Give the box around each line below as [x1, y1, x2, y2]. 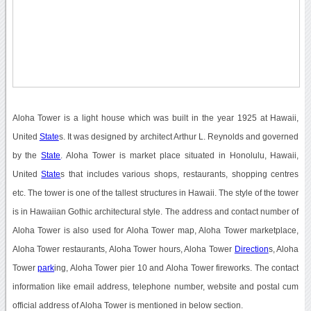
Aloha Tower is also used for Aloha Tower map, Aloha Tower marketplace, [12, 226, 299, 235]
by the [12, 151, 42, 160]
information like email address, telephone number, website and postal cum [12, 282, 299, 291]
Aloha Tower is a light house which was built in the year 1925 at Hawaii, [12, 113, 299, 122]
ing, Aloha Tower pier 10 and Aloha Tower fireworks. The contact [54, 263, 299, 272]
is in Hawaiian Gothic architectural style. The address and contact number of [12, 207, 299, 216]
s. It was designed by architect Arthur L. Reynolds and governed [58, 132, 299, 141]
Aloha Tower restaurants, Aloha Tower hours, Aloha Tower [12, 244, 235, 253]
